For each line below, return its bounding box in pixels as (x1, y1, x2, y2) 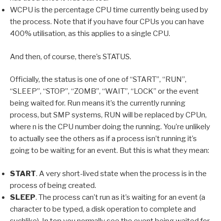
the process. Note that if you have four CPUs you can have (10, 17, 204, 27)
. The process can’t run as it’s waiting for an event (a (36, 192, 205, 202)
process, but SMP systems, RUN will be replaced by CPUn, (10, 110, 207, 120)
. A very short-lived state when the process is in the (36, 169, 207, 178)
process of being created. (10, 181, 96, 190)
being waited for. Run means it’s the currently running (10, 99, 185, 108)
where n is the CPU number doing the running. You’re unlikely (10, 122, 210, 132)
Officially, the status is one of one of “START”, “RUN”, (10, 75, 186, 84)
